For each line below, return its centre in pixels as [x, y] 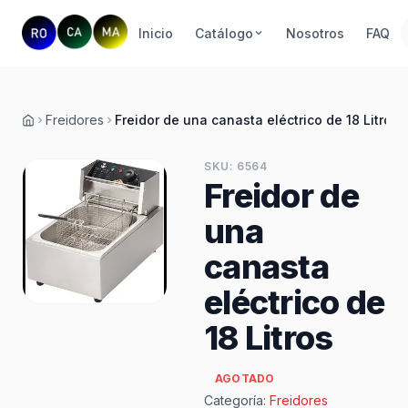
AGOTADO [245, 378]
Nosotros [315, 33]
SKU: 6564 [235, 166]
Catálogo [224, 33]
